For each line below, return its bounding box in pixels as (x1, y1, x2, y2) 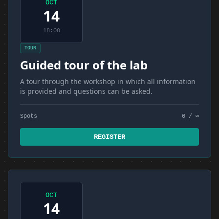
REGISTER (94, 133, 125, 141)
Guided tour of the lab (20, 57, 148, 73)
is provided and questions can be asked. (20, 87, 153, 96)
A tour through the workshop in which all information (20, 77, 196, 86)
